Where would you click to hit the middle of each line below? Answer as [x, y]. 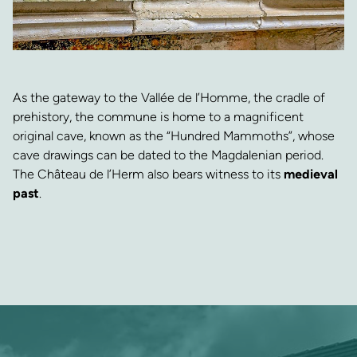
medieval [311, 174]
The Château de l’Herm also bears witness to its [148, 174]
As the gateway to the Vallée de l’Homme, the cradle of [169, 97]
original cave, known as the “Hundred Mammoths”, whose [174, 135]
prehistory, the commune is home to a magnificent [158, 116]
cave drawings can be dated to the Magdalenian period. [168, 155]
